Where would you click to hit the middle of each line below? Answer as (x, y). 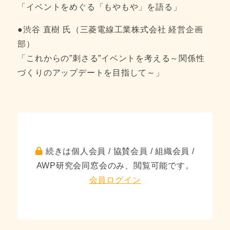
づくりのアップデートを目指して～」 (91, 72)
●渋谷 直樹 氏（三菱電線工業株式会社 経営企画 (110, 29)
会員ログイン (115, 180)
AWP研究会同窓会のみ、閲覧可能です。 (115, 166)
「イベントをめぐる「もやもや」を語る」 (100, 7)
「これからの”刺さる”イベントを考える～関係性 (111, 58)
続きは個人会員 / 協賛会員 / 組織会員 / (119, 151)
